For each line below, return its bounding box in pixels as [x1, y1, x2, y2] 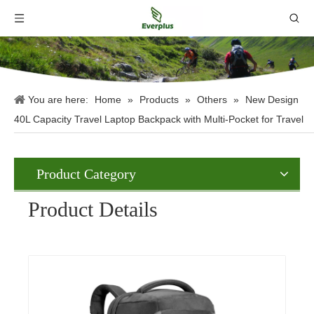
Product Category [36, 166, 136, 182]
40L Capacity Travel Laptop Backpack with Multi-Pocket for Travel [14, 114, 303, 125]
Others [197, 94, 227, 106]
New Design [245, 94, 299, 106]
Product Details [28, 198, 158, 221]
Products [139, 94, 179, 106]
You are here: [28, 94, 88, 106]
